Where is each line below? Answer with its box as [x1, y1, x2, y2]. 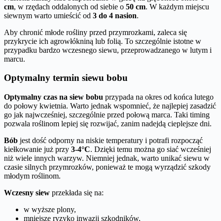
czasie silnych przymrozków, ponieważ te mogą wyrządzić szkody [4, 162, 211, 171]
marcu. [4, 54, 25, 63]
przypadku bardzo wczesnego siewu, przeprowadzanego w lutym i [4, 45, 212, 54]
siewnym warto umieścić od [4, 11, 93, 20]
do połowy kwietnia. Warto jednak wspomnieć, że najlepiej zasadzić [4, 101, 216, 110]
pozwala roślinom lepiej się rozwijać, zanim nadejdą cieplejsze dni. [4, 119, 212, 128]
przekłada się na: [50, 188, 104, 197]
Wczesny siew [4, 188, 50, 197]
